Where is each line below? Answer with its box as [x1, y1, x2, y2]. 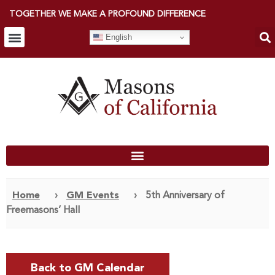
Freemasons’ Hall [6, 205, 80, 215]
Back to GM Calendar [30, 262, 145, 274]
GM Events [66, 190, 119, 201]
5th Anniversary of [145, 190, 225, 201]
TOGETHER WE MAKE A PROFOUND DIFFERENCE [9, 10, 206, 18]
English [103, 32, 132, 42]
